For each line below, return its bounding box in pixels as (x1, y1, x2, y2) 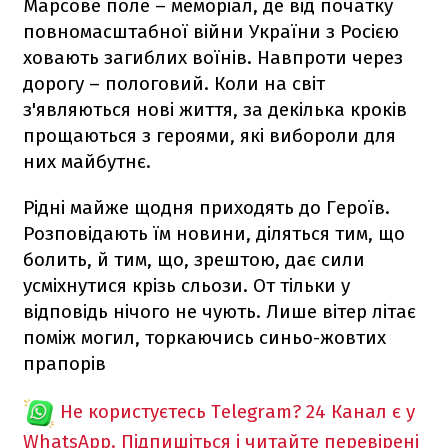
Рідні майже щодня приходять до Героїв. (23, 195, 390, 219)
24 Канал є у (306, 399, 415, 423)
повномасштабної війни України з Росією (23, 19, 399, 43)
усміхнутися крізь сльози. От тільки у (23, 273, 350, 297)
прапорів (23, 351, 106, 375)
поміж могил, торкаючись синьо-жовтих (23, 325, 386, 349)
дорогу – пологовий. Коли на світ (23, 71, 325, 95)
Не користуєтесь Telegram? (60, 399, 301, 423)
